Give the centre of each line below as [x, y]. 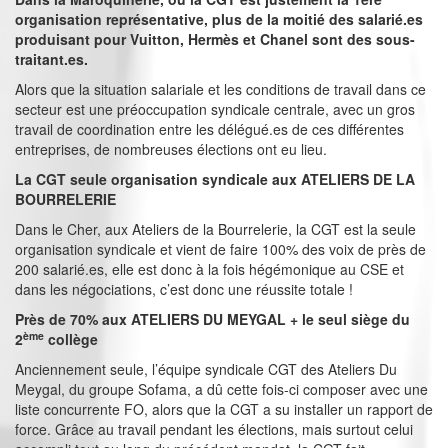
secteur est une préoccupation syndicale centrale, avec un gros [215, 109]
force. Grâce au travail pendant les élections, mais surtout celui [214, 429]
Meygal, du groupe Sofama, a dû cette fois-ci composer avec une [221, 389]
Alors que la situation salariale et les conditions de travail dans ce [220, 89]
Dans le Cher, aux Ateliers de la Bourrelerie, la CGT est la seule [215, 229]
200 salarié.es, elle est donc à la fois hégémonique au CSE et [209, 269]
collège [71, 339]
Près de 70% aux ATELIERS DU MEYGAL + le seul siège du [212, 319]
